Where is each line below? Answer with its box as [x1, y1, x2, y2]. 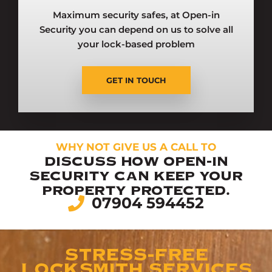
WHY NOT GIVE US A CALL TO [56, 140, 216, 153]
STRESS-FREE [64, 243, 208, 266]
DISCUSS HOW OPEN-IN [44, 152, 228, 170]
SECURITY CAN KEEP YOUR [29, 166, 243, 185]
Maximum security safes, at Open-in [52, 8, 220, 21]
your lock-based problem [77, 38, 195, 50]
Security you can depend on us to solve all [39, 23, 233, 35]
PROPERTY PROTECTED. [42, 181, 230, 199]
